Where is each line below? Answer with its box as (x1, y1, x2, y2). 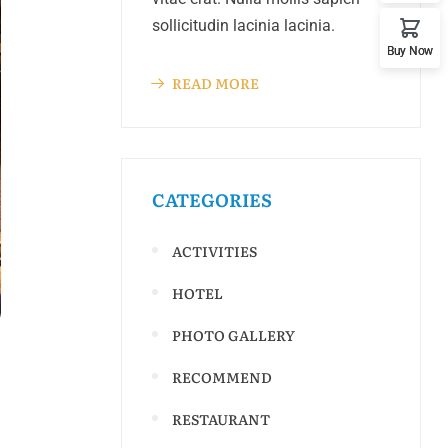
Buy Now (387, 43, 433, 58)
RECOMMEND (172, 367, 272, 387)
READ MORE (172, 73, 259, 93)
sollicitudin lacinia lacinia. (152, 16, 335, 35)
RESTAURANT (172, 409, 270, 429)
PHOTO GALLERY (172, 325, 295, 345)
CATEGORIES (152, 186, 272, 213)
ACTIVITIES (172, 241, 257, 261)
